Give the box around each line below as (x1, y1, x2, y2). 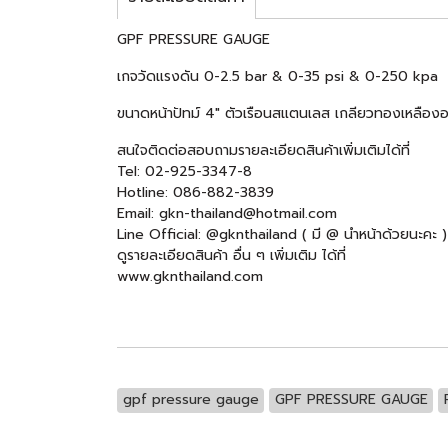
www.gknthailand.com (117, 266, 268, 287)
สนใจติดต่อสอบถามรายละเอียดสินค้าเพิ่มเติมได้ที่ (117, 140, 410, 161)
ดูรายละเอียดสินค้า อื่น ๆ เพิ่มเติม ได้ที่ (117, 245, 346, 266)
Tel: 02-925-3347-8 (117, 161, 252, 182)
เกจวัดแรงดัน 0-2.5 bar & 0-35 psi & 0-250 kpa (117, 66, 438, 87)
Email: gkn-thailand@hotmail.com (117, 203, 337, 224)
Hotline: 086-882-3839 (117, 182, 274, 203)
